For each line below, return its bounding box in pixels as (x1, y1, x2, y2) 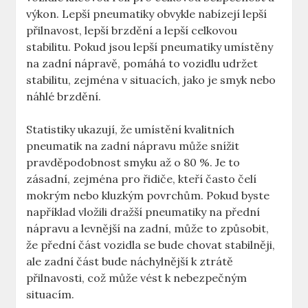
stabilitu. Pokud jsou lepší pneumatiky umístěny (26, 40, 274, 54)
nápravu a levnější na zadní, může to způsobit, (26, 221, 269, 236)
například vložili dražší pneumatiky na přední (26, 205, 261, 219)
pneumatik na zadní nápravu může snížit (26, 139, 240, 153)
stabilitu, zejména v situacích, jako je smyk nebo (26, 73, 276, 87)
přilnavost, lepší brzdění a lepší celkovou (26, 23, 238, 38)
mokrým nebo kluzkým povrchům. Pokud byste (26, 188, 270, 203)
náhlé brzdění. (26, 89, 102, 104)
